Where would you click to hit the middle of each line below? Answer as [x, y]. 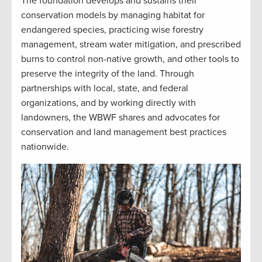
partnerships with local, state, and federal [105, 89]
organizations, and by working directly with [108, 103]
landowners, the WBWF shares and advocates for [120, 118]
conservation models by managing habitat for [113, 15]
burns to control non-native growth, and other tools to [130, 59]
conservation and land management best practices [124, 132]
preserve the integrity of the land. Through [108, 74]
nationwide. [46, 147]
